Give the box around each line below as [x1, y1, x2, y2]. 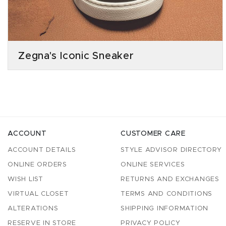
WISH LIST [8, 176, 43, 183]
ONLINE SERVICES [121, 161, 185, 168]
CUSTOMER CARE [121, 130, 186, 137]
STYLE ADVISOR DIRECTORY [121, 147, 222, 153]
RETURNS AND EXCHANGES [121, 176, 219, 183]
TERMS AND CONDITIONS [121, 191, 212, 197]
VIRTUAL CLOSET [8, 191, 69, 197]
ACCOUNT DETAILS [8, 147, 76, 153]
